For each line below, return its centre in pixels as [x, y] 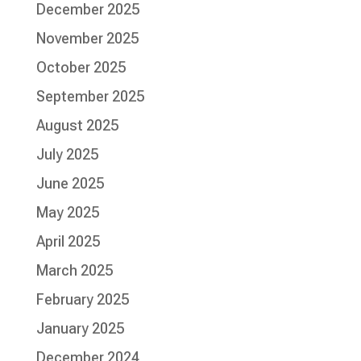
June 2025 [70, 184]
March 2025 [74, 271]
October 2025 [81, 68]
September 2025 [90, 97]
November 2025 [87, 39]
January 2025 [80, 329]
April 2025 [68, 242]
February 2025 [82, 300]
